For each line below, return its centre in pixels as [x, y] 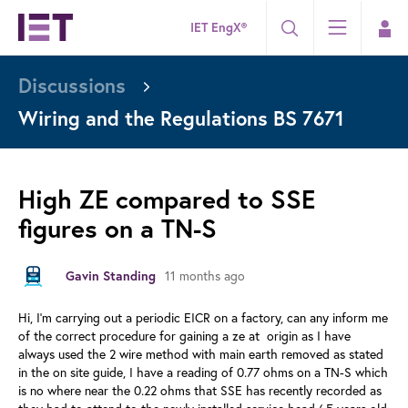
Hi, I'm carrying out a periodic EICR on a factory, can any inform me [203, 318]
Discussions [72, 85]
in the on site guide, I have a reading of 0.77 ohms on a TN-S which [203, 372]
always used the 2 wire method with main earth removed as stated [201, 354]
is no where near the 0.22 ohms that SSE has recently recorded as [200, 391]
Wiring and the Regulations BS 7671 [181, 118]
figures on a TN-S [117, 228]
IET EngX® [219, 27]
